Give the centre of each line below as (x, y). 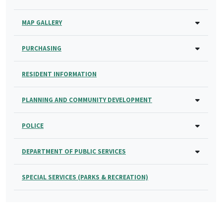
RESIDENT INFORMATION (59, 74)
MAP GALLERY (42, 22)
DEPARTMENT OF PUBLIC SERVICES (74, 151)
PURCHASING (42, 48)
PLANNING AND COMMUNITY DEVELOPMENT (87, 100)
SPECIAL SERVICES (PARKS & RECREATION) (85, 177)
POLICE (33, 125)
